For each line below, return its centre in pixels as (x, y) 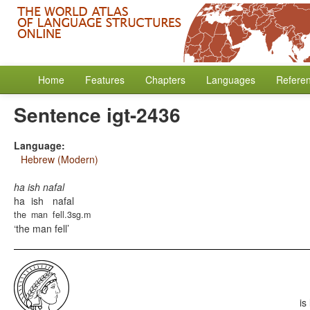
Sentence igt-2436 (97, 115)
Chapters (165, 80)
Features (105, 80)
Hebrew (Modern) (60, 159)
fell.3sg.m (72, 215)
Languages (231, 80)
